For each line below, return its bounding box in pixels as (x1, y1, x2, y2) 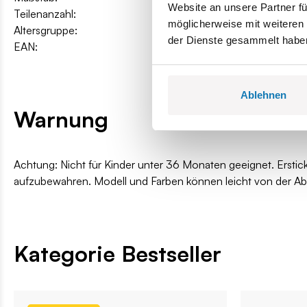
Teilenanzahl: (14, 6, 76, 21)
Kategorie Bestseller (14, 239, 221, 267)
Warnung (14, 105, 108, 133)
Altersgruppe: (14, 23, 77, 37)
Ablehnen (241, 88, 286, 101)
